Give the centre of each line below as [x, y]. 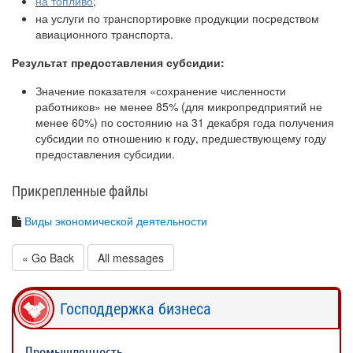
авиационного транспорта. [104, 34]
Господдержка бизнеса [136, 309]
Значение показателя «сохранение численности [161, 91]
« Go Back [48, 258]
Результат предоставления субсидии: [118, 62]
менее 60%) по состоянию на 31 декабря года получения [185, 122]
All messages [131, 258]
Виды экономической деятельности [116, 221]
